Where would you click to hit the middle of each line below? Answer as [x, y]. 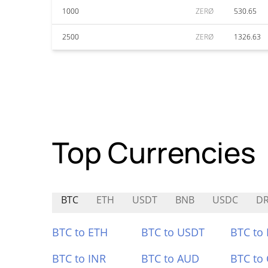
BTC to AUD [170, 258]
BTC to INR [79, 258]
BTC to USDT [173, 232]
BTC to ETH [80, 232]
